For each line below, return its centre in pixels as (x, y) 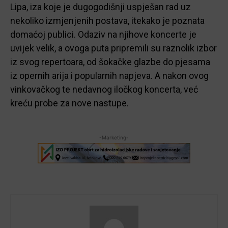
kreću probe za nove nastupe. (69, 103)
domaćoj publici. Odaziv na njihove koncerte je (103, 34)
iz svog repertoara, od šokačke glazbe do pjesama (110, 62)
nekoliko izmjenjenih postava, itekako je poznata (107, 20)
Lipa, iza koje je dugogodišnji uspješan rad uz (101, 7)
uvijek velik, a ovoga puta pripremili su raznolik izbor (113, 48)
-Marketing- (114, 137)
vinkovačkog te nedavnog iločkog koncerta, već (104, 89)
